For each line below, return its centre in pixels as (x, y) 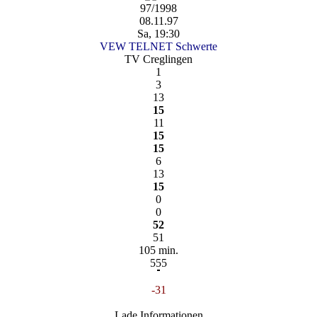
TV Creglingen (158, 59)
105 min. (158, 250)
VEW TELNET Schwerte (158, 46)
